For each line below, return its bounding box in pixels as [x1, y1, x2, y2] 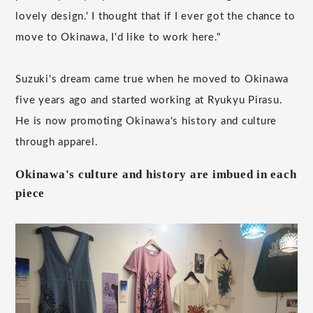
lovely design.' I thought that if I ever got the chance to [15, 10, 296, 22]
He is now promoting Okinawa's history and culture [15, 115, 277, 126]
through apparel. [15, 136, 99, 147]
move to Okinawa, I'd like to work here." [15, 31, 221, 43]
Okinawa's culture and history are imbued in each [15, 167, 297, 181]
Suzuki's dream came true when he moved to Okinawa [15, 73, 289, 85]
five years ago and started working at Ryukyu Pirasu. [15, 94, 283, 105]
